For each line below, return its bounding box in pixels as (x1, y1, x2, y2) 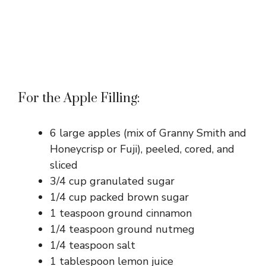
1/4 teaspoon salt (50, 237, 135, 252)
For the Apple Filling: (18, 90, 140, 106)
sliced (50, 157, 78, 172)
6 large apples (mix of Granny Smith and (50, 125, 246, 140)
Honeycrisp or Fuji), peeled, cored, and (50, 141, 235, 156)
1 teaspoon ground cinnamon (50, 205, 192, 220)
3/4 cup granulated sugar (50, 173, 175, 188)
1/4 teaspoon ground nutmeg (50, 221, 195, 236)
